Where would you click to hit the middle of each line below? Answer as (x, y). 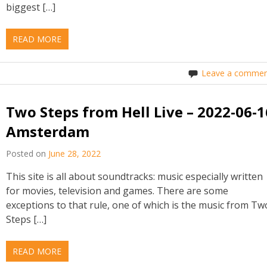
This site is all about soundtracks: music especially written (135, 176)
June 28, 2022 (75, 153)
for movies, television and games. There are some (117, 190)
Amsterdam (48, 132)
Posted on (27, 153)
